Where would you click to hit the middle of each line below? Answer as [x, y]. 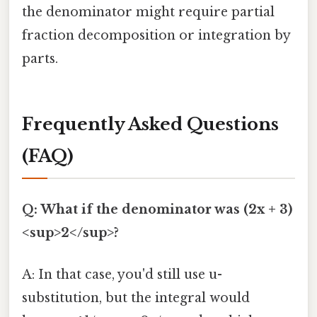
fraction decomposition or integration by [156, 36]
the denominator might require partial [148, 12]
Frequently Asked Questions [150, 125]
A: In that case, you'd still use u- [122, 274]
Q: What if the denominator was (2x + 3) [157, 209]
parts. [40, 59]
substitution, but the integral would [136, 298]
